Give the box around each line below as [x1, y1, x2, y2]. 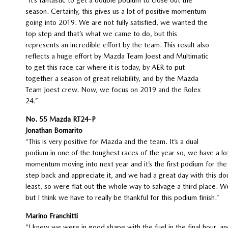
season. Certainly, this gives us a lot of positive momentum [25, 7, 206, 15]
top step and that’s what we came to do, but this [25, 29, 177, 38]
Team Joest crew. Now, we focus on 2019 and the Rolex [25, 85, 201, 94]
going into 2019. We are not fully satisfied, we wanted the [25, 18, 208, 26]
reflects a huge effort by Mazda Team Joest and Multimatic [25, 51, 209, 60]
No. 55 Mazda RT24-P [25, 115, 96, 123]
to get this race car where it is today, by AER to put [25, 63, 185, 71]
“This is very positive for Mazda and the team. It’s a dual [25, 137, 198, 146]
